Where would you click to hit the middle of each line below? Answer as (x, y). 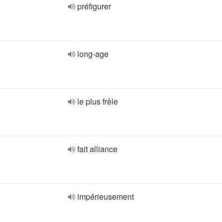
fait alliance (97, 149)
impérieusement (106, 196)
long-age (93, 54)
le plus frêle (98, 101)
